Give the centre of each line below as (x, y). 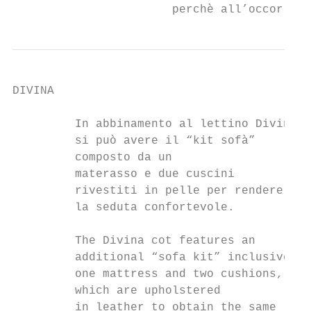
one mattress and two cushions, (148, 274)
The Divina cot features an (134, 241)
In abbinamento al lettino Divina (155, 124)
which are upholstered (117, 291)
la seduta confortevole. (124, 208)
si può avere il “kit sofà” (134, 141)
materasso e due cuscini (124, 174)
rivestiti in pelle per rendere (148, 191)
